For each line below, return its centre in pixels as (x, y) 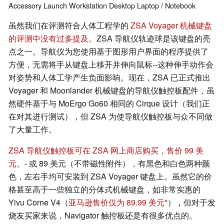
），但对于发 (191, 202)
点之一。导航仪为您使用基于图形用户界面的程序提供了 (108, 51)
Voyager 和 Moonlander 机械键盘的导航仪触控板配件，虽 (111, 90)
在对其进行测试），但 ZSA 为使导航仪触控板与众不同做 (110, 116)
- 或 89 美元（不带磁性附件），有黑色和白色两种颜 (117, 163)
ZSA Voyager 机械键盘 (171, 25)
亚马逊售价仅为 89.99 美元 (116, 202)
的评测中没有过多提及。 (52, 38)
